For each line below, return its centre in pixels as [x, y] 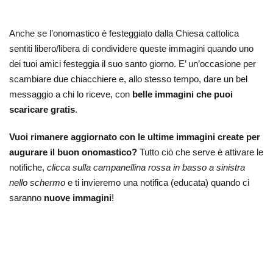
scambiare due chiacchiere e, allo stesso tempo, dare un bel [128, 79]
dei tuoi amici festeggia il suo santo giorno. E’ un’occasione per [133, 64]
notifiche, [28, 167]
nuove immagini [78, 198]
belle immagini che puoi [183, 94]
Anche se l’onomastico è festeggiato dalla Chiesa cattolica [124, 33]
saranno [27, 198]
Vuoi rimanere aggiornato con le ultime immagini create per [135, 137]
